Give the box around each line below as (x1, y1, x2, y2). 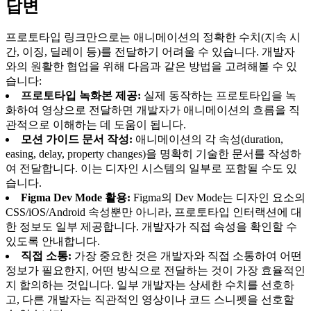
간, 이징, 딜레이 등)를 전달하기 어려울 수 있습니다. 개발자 (6, 46, 295, 58)
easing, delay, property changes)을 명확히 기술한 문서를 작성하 (6, 148, 301, 160)
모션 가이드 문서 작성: (21, 133, 133, 146)
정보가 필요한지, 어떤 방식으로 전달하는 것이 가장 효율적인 (6, 264, 305, 277)
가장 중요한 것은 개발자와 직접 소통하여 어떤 (72, 250, 302, 262)
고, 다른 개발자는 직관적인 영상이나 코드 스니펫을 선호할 (6, 294, 294, 306)
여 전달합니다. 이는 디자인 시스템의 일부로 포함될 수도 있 (6, 162, 297, 175)
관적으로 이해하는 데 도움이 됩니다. (6, 119, 186, 131)
